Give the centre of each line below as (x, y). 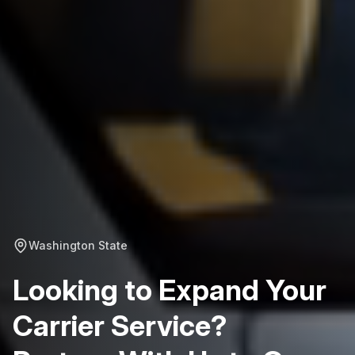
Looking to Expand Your (170, 290)
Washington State (78, 245)
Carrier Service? (120, 325)
